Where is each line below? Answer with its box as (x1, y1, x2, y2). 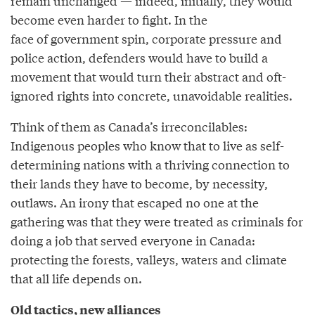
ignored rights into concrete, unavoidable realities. (11, 86, 292, 105)
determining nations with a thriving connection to (11, 155, 290, 174)
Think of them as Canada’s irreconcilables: (11, 117, 247, 136)
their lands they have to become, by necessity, (11, 174, 268, 193)
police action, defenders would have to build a (11, 49, 268, 67)
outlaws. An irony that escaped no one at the (11, 193, 259, 212)
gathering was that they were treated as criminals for (11, 212, 303, 231)
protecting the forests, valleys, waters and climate (11, 250, 287, 269)
